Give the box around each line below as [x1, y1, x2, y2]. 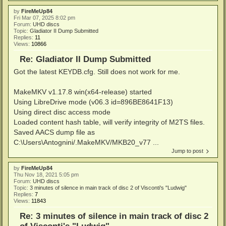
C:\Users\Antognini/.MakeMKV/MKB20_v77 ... [14, 138, 159, 146]
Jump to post [172, 148, 203, 154]
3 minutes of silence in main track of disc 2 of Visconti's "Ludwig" [30, 185, 187, 191]
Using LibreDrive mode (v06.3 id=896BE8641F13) [14, 98, 173, 106]
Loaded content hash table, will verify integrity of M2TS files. [14, 118, 205, 126]
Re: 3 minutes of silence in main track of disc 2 [20, 211, 208, 220]
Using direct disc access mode [14, 108, 110, 116]
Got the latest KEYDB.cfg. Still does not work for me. [14, 68, 180, 76]
